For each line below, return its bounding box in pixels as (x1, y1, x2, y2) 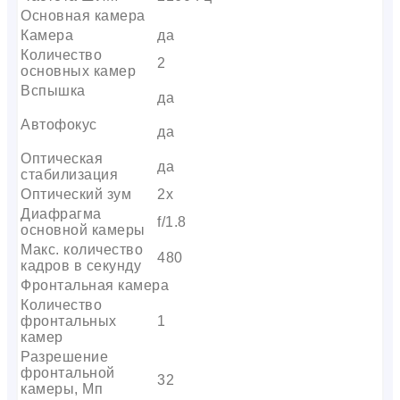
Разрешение (21, 348, 108, 364)
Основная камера (21, 7, 146, 23)
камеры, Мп (21, 380, 103, 396)
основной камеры (21, 221, 146, 237)
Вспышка (21, 82, 86, 98)
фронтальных (21, 312, 117, 329)
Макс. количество (21, 241, 143, 257)
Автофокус (21, 116, 97, 132)
